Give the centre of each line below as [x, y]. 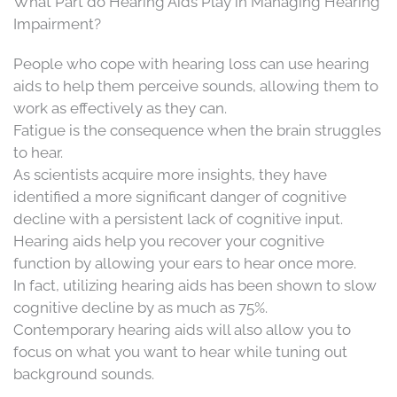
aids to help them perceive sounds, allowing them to [196, 86]
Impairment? [57, 23]
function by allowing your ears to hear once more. [185, 263]
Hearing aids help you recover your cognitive [169, 241]
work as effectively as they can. [120, 108]
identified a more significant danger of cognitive [180, 196]
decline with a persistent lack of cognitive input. [178, 218]
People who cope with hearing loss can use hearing [191, 63]
